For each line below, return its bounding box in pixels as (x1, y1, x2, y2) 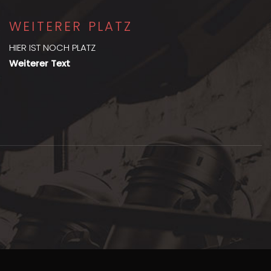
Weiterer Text (9, 56, 70, 70)
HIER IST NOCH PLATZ (9, 41, 96, 54)
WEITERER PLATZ (9, 18, 133, 35)
